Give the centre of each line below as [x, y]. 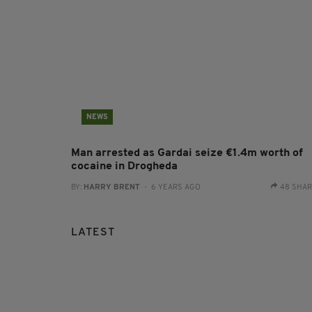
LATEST [93, 232]
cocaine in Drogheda [124, 166]
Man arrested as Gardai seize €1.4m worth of [187, 153]
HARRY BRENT [112, 187]
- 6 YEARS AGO [170, 187]
